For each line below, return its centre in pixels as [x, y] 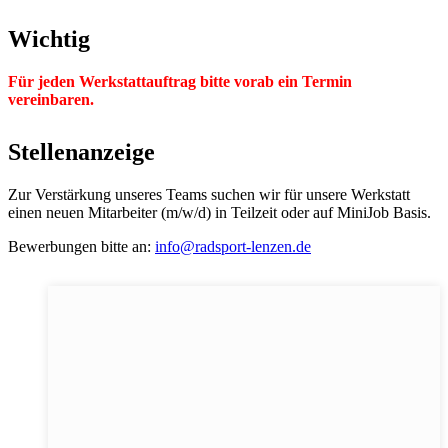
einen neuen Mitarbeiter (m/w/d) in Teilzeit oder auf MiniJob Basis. [219, 212]
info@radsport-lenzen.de [233, 246]
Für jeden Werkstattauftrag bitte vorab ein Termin [180, 82]
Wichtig [49, 39]
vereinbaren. [51, 100]
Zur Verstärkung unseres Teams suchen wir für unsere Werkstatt [209, 194]
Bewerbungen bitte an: [81, 246]
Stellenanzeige [81, 152]
